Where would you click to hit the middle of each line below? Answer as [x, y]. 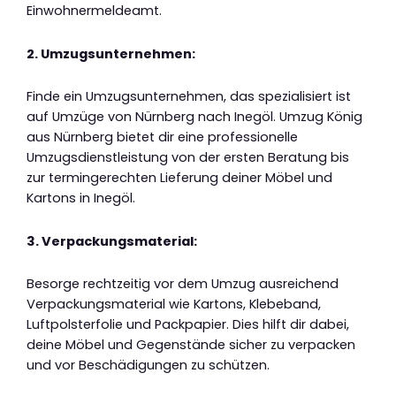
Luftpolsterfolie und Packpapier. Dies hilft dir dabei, [188, 325]
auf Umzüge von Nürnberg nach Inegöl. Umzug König [194, 117]
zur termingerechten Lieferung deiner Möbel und [179, 178]
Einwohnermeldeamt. [94, 11]
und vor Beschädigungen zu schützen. [148, 366]
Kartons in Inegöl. [81, 198]
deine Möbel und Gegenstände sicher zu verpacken [191, 345]
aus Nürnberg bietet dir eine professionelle [162, 137]
